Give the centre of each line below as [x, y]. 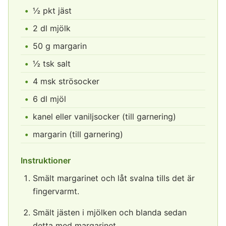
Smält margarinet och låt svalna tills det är [114, 178]
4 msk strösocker [66, 81]
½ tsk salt [52, 64]
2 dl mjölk [52, 28]
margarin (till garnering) [78, 134]
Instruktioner [46, 160]
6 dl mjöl [49, 99]
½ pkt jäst [52, 11]
